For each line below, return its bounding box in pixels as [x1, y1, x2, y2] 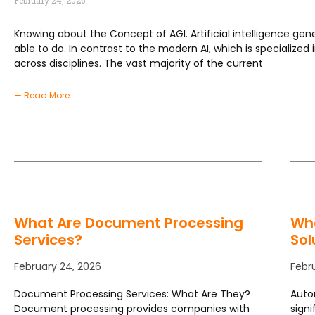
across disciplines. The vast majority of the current [14, 56, 263, 71]
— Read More [14, 89, 70, 102]
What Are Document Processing [14, 213, 243, 233]
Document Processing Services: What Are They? [14, 287, 250, 302]
